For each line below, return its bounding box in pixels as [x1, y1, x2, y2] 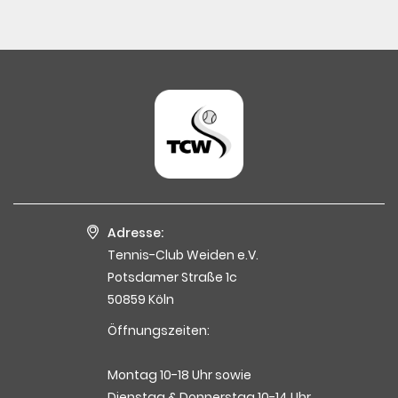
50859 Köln [107, 290, 174, 308]
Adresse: [107, 223, 163, 242]
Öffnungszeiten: [107, 321, 210, 339]
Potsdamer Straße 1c [107, 267, 237, 286]
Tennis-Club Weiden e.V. [107, 245, 259, 264]
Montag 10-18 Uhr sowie [107, 365, 251, 384]
